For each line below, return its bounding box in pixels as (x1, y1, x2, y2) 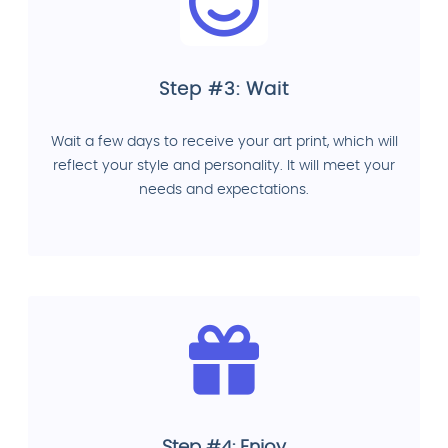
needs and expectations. (139, 182, 309, 197)
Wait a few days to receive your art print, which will (50, 134, 398, 149)
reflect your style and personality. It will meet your (53, 158, 395, 173)
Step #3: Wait (159, 80, 289, 99)
